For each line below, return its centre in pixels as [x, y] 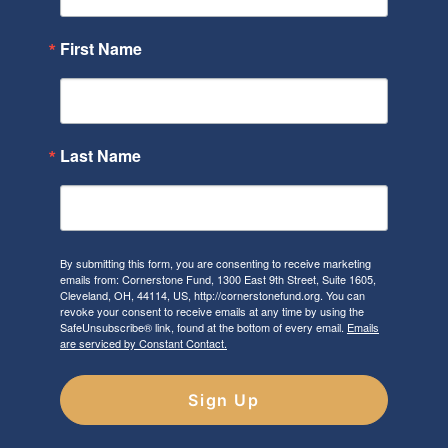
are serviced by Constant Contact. [143, 343]
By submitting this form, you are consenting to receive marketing [215, 263]
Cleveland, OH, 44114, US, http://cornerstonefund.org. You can [212, 295]
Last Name [100, 155]
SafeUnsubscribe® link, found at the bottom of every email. [203, 327]
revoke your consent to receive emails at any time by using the [212, 311]
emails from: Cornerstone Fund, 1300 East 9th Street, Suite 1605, [218, 279]
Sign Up [224, 400]
